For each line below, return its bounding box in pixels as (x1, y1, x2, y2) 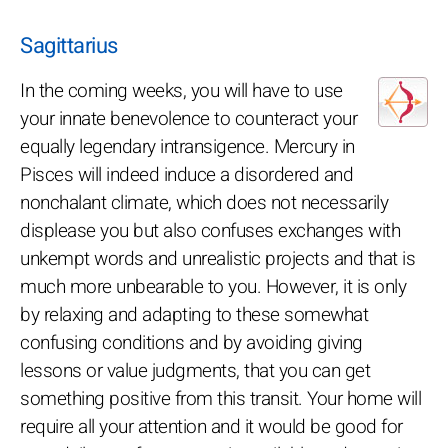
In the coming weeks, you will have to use (20, 76, 343, 105)
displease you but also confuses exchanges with (20, 216, 400, 245)
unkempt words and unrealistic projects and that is (20, 244, 415, 273)
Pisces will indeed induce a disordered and (20, 160, 353, 189)
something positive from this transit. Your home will (20, 384, 421, 413)
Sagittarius (20, 29, 118, 62)
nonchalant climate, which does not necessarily (20, 188, 388, 217)
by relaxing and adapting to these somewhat (20, 300, 368, 329)
